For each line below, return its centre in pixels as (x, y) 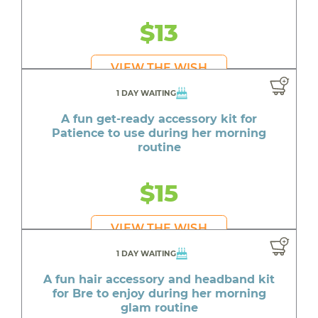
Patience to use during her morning (159, 133)
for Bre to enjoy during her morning (159, 294)
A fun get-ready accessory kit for (159, 119)
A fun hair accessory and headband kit (159, 280)
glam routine (159, 308)
